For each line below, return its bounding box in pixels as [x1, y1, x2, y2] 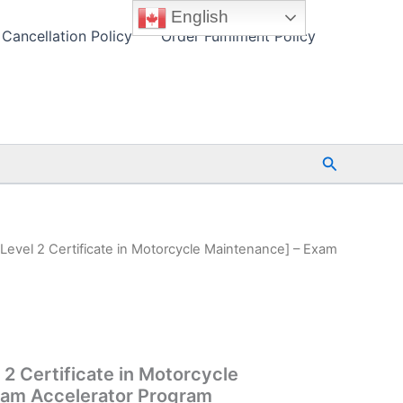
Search [320, 151, 374, 171]
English [166, 6, 229, 26]
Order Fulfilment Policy [161, 27, 316, 45]
